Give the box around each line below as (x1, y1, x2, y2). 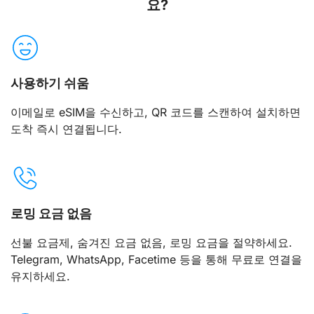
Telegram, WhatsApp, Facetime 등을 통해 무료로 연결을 (11, 252, 302, 267)
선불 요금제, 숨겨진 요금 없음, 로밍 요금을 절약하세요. (11, 235, 292, 250)
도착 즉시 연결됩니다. (11, 121, 122, 136)
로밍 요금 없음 (11, 206, 92, 221)
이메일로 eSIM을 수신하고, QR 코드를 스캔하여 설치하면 (11, 104, 301, 119)
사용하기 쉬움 (11, 75, 89, 90)
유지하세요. (11, 269, 70, 284)
